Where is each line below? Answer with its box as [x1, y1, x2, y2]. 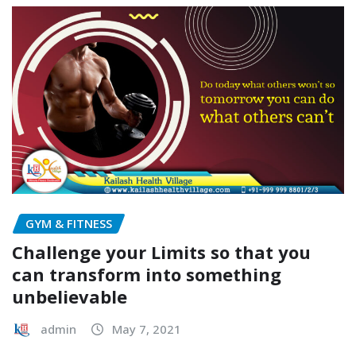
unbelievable [12, 284, 127, 309]
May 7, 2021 [112, 321, 181, 338]
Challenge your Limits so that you [12, 240, 311, 265]
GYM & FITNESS [25, 215, 112, 231]
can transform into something [12, 262, 281, 287]
